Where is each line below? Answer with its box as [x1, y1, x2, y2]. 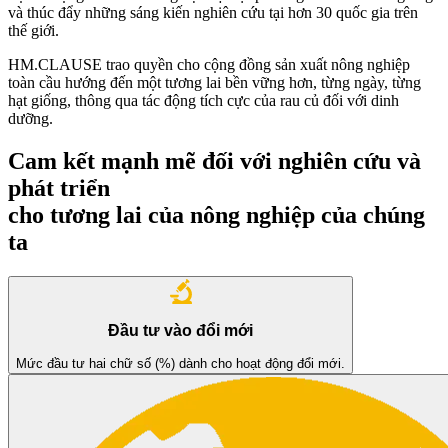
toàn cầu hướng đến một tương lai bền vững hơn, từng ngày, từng [8, 73, 421, 91]
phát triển [8, 174, 110, 201]
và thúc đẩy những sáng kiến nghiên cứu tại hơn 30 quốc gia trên [8, 3, 418, 21]
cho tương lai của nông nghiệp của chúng [8, 201, 425, 228]
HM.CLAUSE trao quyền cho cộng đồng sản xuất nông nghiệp [8, 55, 410, 73]
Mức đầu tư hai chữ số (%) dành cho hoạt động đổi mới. [16, 355, 345, 371]
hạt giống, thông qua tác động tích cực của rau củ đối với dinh [8, 91, 399, 109]
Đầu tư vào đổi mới [108, 322, 253, 340]
